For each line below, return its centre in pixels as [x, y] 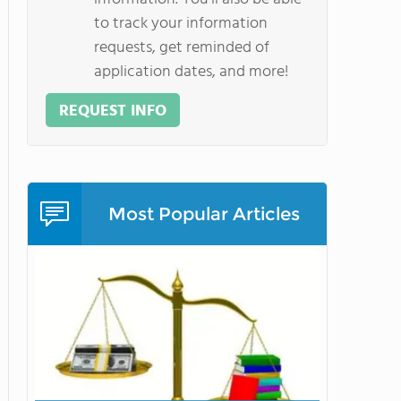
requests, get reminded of [182, 48]
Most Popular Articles [204, 214]
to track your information [181, 24]
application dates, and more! [191, 72]
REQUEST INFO [113, 111]
